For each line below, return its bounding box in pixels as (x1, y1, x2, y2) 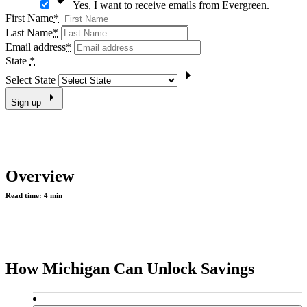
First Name (5, 12, 53, 24)
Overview (5, 167, 74, 185)
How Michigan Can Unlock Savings (5, 259, 254, 278)
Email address (5, 40, 66, 53)
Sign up (11, 97, 41, 108)
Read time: (5, 191, 44, 199)
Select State (5, 73, 56, 86)
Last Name (5, 26, 53, 38)
